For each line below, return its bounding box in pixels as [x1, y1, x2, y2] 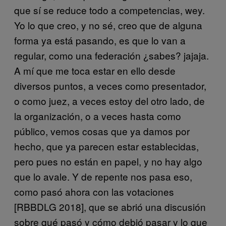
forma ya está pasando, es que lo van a [14, 33, 186, 47]
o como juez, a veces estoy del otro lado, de [14, 94, 205, 107]
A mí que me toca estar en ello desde [14, 64, 176, 77]
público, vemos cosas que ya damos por [14, 124, 190, 138]
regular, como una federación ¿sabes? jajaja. [14, 48, 209, 62]
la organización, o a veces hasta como [14, 109, 181, 123]
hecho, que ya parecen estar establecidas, [14, 139, 199, 153]
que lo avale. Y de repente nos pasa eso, [14, 169, 192, 183]
